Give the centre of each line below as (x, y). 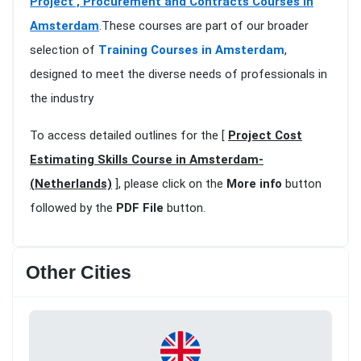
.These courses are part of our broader (204, 26)
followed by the (73, 208)
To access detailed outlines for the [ (129, 136)
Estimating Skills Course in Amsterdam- (147, 160)
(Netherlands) (71, 184)
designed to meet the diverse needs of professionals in (178, 75)
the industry (62, 99)
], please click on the (169, 184)
